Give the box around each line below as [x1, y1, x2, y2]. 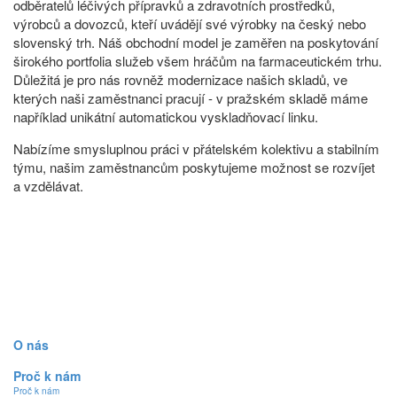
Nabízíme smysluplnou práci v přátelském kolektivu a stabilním [13, 138, 379, 158]
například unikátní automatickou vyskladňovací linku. [13, 106, 318, 126]
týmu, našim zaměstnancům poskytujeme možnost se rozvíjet [13, 157, 375, 176]
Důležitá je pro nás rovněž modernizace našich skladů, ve [13, 69, 347, 89]
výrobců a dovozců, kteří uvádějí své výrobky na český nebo [13, 13, 366, 33]
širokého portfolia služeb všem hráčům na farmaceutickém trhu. [13, 51, 382, 70]
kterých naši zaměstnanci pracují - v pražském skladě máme [13, 88, 368, 107]
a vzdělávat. [13, 175, 83, 195]
